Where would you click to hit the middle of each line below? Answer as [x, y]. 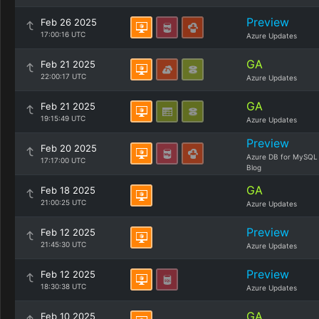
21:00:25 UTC [63, 202]
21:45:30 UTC [63, 244]
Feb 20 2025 [69, 148]
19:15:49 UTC [63, 118]
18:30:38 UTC [63, 286]
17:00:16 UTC [63, 34]
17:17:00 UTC [63, 160]
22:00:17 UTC [63, 76]
